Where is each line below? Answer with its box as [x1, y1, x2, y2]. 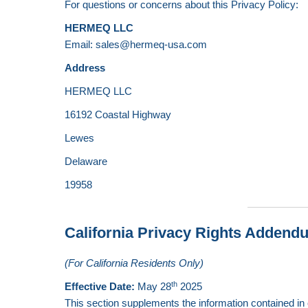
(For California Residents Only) [65, 257, 204, 269]
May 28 [135, 280, 172, 292]
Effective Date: [65, 280, 135, 292]
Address [65, 62, 106, 74]
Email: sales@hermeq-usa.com [65, 38, 208, 50]
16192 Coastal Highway [65, 109, 172, 120]
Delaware [65, 155, 108, 167]
